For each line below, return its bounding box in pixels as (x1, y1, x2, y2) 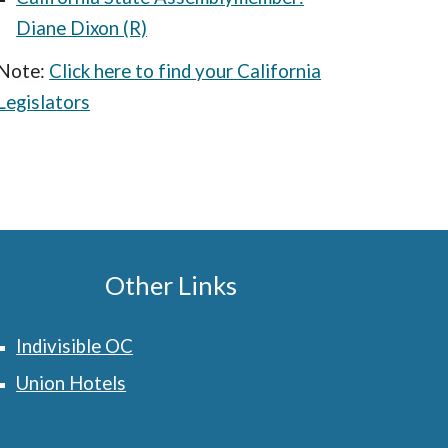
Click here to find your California (49, 60, 322, 82)
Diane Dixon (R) (16, 17, 148, 39)
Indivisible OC (16, 335, 134, 357)
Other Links (104, 270, 237, 300)
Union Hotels (16, 372, 127, 394)
